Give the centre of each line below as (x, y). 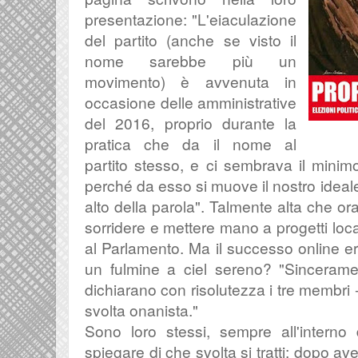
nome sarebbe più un (191, 60)
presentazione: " (141, 19)
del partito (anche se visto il (191, 40)
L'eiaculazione (247, 19)
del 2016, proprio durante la (191, 123)
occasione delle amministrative (191, 102)
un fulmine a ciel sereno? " (185, 268)
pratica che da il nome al (191, 143)
